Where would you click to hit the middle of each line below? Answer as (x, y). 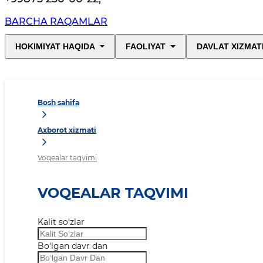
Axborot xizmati (67, 130)
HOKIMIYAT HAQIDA (55, 47)
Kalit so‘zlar (61, 222)
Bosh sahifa (58, 103)
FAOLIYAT (146, 47)
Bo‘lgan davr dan (73, 246)
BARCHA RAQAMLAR (56, 22)
